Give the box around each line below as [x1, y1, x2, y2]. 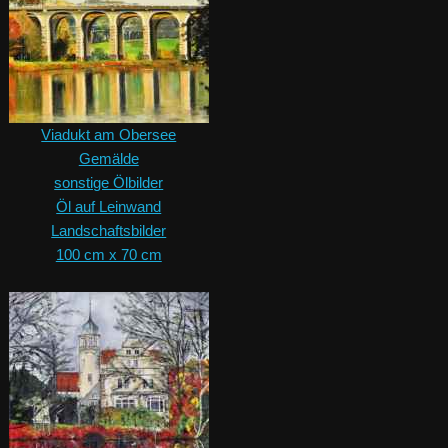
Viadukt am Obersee [41, 126, 177, 144]
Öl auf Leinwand [56, 198, 162, 216]
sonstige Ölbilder [54, 174, 164, 192]
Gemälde [78, 150, 139, 168]
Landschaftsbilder [51, 222, 167, 240]
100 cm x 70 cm [55, 246, 162, 264]
